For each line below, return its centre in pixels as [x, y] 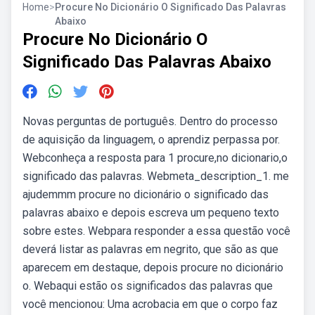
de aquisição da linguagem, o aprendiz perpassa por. [151, 140]
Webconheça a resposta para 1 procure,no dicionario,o [155, 158]
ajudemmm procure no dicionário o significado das [146, 194]
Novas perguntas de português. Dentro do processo [150, 121]
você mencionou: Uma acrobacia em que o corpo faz [150, 304]
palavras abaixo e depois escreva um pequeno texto [151, 213]
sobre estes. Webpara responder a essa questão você [156, 231]
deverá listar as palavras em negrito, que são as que [150, 249]
